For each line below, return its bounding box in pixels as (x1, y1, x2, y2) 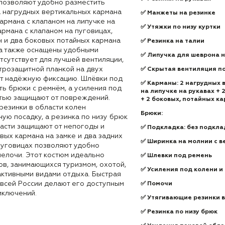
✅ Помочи (141, 181, 172, 187)
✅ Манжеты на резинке (141, 10, 215, 16)
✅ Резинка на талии (141, 38, 204, 44)
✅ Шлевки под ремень (141, 153, 212, 159)
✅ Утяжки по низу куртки (141, 24, 220, 30)
